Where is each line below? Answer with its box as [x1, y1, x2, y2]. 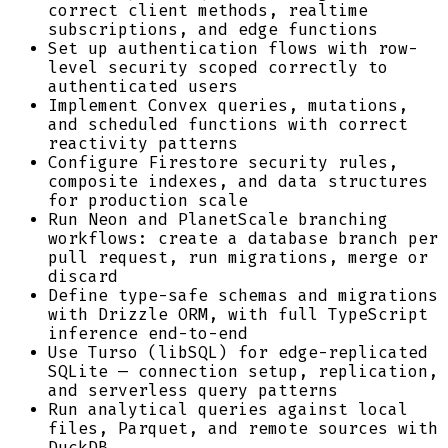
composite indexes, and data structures [48, 171, 428, 191]
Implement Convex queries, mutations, [48, 95, 408, 115]
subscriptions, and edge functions [48, 19, 378, 39]
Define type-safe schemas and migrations [48, 285, 438, 305]
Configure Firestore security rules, [48, 152, 398, 172]
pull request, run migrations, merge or [48, 247, 428, 267]
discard [48, 266, 118, 286]
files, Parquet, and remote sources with [48, 418, 438, 438]
